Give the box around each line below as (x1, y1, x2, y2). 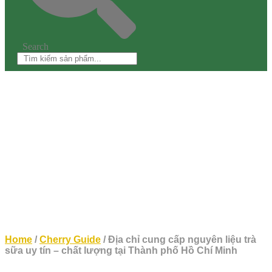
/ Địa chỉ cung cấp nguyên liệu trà (101, 234, 256, 245)
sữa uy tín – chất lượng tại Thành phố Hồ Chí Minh (5, 245, 237, 256)
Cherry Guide (39, 234, 101, 245)
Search (22, 41, 49, 52)
